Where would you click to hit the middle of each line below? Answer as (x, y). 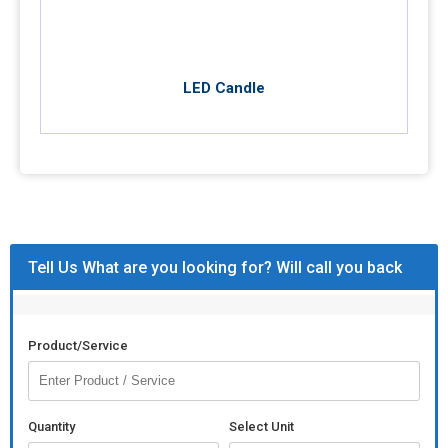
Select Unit (261, 426)
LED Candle (224, 88)
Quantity (51, 426)
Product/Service (78, 345)
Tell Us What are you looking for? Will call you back (215, 267)
